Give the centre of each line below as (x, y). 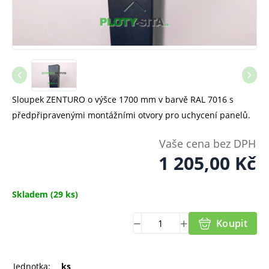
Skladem (30, 194)
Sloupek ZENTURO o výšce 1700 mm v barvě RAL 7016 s (123, 99)
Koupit (232, 223)
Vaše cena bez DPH (207, 143)
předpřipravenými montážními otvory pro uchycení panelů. (131, 115)
